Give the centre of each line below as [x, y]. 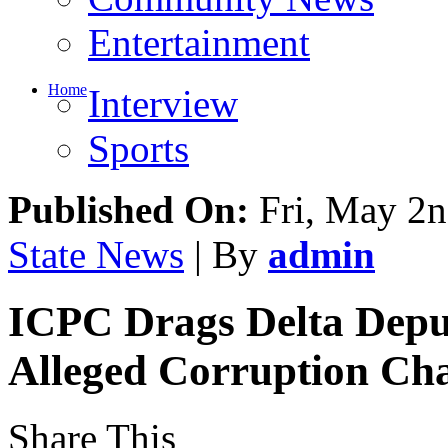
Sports [138, 148]
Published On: [128, 209]
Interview [163, 103]
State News [96, 254]
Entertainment [199, 42]
